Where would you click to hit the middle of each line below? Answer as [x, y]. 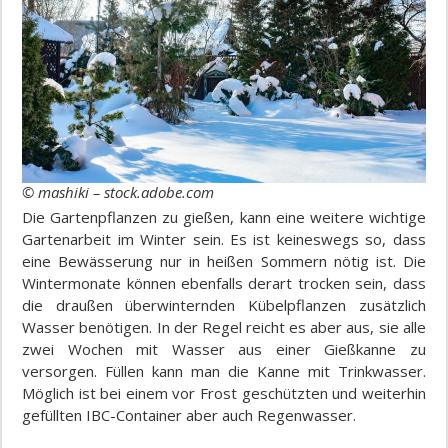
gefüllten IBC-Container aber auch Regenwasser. [189, 415]
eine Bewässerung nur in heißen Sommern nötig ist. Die [224, 261]
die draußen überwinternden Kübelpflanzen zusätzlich [224, 305]
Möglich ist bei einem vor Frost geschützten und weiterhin [224, 393]
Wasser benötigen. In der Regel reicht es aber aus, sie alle [224, 327]
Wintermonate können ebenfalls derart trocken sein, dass [224, 283]
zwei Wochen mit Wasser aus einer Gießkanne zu [224, 349]
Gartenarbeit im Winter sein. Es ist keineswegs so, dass [224, 239]
